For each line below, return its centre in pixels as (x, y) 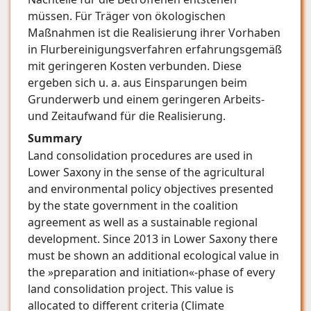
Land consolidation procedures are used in (140, 156)
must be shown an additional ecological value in (153, 256)
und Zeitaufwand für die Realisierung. (127, 116)
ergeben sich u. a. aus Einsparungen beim (137, 82)
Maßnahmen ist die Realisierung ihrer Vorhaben (154, 32)
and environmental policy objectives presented (151, 189)
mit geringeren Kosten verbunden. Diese (135, 66)
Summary (55, 138)
